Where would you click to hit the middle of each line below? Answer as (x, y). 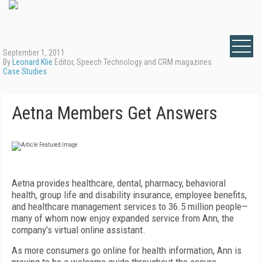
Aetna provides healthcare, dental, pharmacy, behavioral (119, 183)
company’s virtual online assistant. (79, 230)
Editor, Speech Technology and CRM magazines (132, 62)
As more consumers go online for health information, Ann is (127, 250)
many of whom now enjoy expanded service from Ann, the (123, 218)
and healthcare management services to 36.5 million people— (130, 206)
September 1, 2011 (34, 53)
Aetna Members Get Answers (115, 113)
